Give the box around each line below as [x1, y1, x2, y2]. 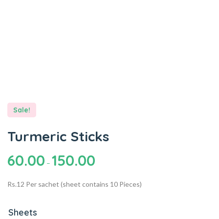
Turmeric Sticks [7, 127, 109, 145]
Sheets [8, 206, 37, 218]
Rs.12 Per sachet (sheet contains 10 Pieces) [7, 179, 142, 188]
